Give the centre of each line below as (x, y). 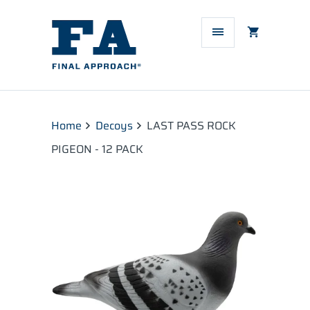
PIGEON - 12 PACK (97, 149)
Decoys (115, 126)
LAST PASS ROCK (190, 126)
